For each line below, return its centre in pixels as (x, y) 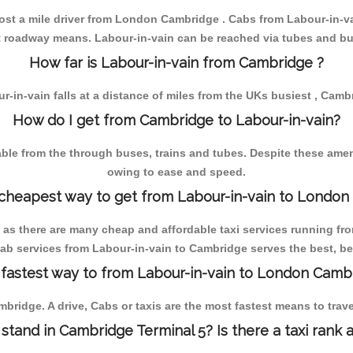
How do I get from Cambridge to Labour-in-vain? (176, 120)
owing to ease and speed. (176, 171)
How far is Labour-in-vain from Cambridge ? (176, 62)
